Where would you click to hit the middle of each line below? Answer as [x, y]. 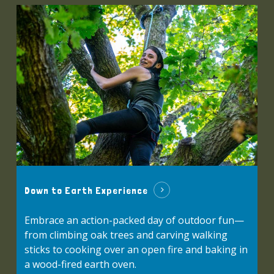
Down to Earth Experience [87, 190]
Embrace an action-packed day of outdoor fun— [135, 220]
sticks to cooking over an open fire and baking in [136, 249]
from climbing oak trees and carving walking [126, 235]
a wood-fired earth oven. [81, 264]
